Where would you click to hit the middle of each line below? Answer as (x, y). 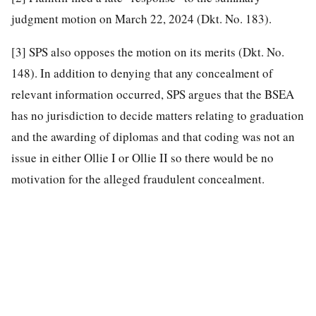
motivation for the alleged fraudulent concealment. (138, 178)
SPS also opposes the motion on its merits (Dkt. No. (155, 51)
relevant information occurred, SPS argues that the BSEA (153, 94)
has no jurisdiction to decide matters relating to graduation (158, 115)
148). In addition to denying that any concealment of (142, 73)
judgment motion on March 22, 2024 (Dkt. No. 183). (141, 18)
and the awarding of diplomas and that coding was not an (153, 136)
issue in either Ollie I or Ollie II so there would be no (142, 157)
